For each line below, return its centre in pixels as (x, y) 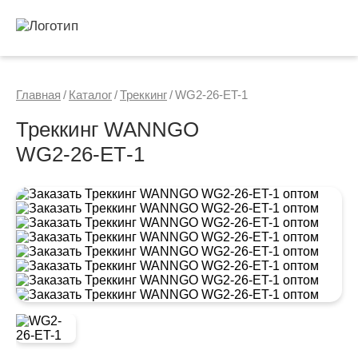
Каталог (90, 95)
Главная (38, 95)
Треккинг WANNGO (107, 129)
